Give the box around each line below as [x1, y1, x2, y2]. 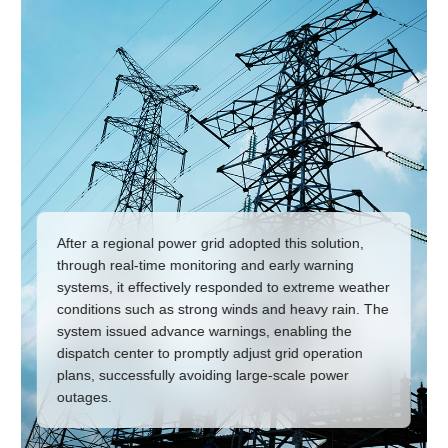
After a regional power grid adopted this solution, [57, 234, 365, 251]
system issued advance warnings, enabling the [57, 322, 353, 339]
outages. [57, 388, 113, 405]
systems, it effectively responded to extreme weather [57, 278, 391, 295]
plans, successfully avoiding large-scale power [57, 366, 350, 383]
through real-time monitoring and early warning [57, 256, 355, 273]
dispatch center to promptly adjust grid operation [57, 344, 364, 361]
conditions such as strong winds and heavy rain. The [57, 300, 390, 317]
